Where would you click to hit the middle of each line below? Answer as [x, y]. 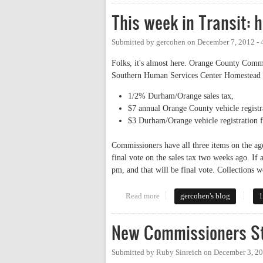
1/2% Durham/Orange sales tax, [181, 96]
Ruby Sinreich [179, 252]
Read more [142, 196]
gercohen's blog [205, 196]
